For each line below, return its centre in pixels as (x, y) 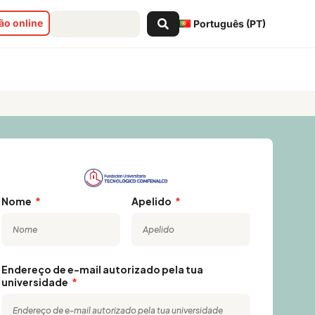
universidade (36, 282)
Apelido (153, 201)
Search (67, 16)
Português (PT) (230, 23)
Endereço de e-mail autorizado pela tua (103, 270)
